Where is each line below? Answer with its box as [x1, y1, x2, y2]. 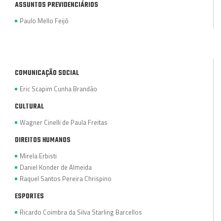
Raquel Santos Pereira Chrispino [20, 173, 111, 184]
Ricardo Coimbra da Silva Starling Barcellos [20, 207, 142, 217]
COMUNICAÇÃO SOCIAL [15, 68, 79, 78]
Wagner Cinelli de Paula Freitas [20, 117, 108, 127]
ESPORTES [15, 191, 44, 202]
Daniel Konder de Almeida [20, 162, 92, 172]
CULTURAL [15, 101, 44, 112]
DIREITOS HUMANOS [15, 135, 71, 146]
